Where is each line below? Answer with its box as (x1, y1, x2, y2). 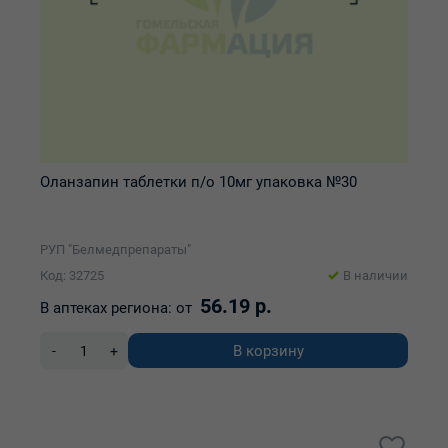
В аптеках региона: (40, 299, 172, 317)
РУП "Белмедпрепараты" (40, 242, 191, 257)
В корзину (232, 341, 304, 360)
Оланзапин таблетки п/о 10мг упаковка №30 (40, 173, 357, 191)
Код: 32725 (40, 268, 104, 283)
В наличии (343, 268, 408, 283)
